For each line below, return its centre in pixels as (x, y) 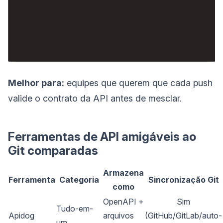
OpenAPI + (123, 201)
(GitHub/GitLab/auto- (183, 215)
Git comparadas (53, 150)
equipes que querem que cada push (138, 83)
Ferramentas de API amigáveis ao (102, 136)
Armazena (123, 172)
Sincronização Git (183, 179)
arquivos (118, 215)
